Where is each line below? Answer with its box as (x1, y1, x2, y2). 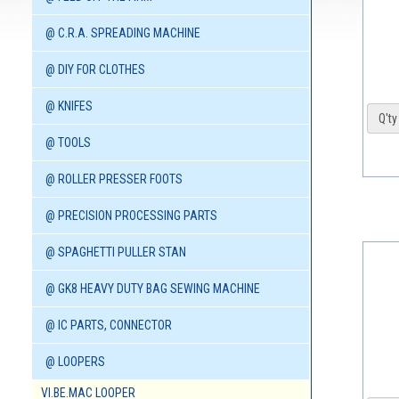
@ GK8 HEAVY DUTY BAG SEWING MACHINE (45, 281, 260, 297)
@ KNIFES (45, 99, 93, 114)
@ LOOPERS (45, 354, 105, 370)
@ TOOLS (45, 135, 91, 151)
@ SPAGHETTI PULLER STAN (45, 245, 186, 260)
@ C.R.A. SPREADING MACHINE (45, 26, 200, 41)
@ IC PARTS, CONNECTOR (45, 318, 172, 333)
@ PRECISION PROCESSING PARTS (45, 208, 217, 224)
